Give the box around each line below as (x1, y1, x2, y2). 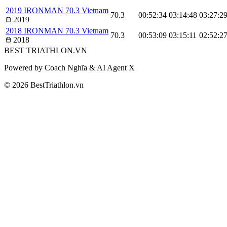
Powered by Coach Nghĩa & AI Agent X (4, 63, 135, 72)
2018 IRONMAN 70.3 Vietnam (6, 26, 108, 35)
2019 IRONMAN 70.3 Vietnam (6, 6, 108, 15)
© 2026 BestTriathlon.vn (4, 80, 84, 89)
